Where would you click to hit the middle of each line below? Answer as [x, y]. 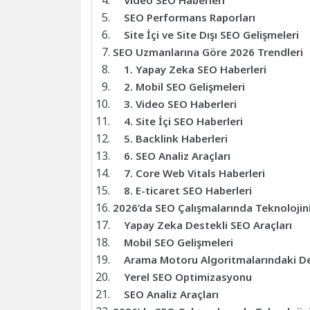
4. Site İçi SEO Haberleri [183, 121]
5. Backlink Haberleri [176, 139]
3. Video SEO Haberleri [180, 104]
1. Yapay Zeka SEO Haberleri [195, 70]
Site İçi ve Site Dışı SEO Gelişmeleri [211, 35]
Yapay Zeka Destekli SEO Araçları [208, 225]
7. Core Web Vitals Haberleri [194, 173]
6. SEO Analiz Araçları [177, 156]
